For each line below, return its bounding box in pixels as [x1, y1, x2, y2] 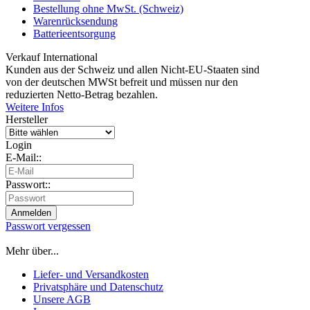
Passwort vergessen [6, 220, 91, 232]
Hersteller [6, 113, 48, 126]
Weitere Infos [6, 101, 64, 113]
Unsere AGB [33, 293, 91, 306]
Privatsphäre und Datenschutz [33, 281, 163, 293]
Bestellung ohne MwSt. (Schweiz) [33, 3, 183, 15]
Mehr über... [6, 245, 59, 257]
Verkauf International [6, 51, 98, 64]
